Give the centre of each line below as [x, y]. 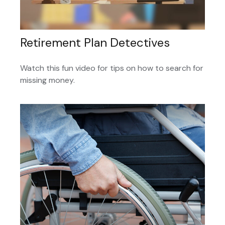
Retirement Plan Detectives [95, 42]
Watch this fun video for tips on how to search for [112, 68]
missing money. [47, 80]
